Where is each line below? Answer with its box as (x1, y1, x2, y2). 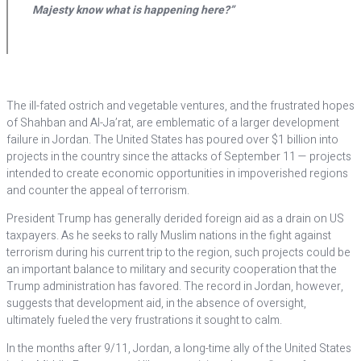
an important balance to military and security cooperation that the (6, 261, 337, 278)
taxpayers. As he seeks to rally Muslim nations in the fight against (6, 227, 331, 244)
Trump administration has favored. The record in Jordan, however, (6, 278, 343, 295)
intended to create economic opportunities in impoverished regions (6, 165, 348, 182)
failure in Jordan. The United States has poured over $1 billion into (6, 131, 338, 148)
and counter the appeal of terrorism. (6, 182, 189, 199)
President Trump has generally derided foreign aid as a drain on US (6, 210, 344, 227)
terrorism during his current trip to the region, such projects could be (6, 244, 351, 261)
